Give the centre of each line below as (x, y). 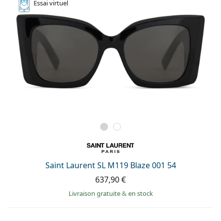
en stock (140, 193)
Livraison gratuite (95, 193)
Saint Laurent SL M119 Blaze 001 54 (110, 165)
